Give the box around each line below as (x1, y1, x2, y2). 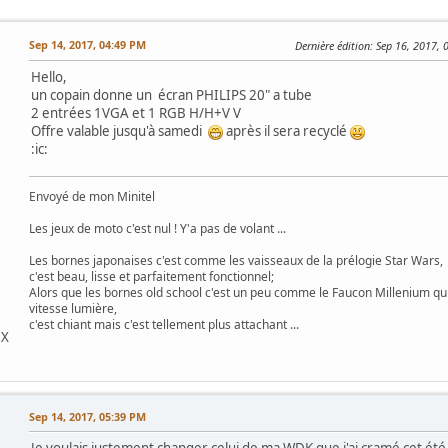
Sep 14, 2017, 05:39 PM (29, 408, 146, 424)
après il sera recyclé (223, 121, 350, 140)
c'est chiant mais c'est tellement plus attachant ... (29, 315, 299, 333)
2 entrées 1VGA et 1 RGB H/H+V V (31, 103, 241, 122)
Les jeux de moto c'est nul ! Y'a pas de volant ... (29, 219, 286, 237)
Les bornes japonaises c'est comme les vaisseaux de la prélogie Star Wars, (29, 251, 443, 269)
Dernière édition (295, 37, 370, 53)
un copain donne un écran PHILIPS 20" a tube (31, 85, 312, 104)
